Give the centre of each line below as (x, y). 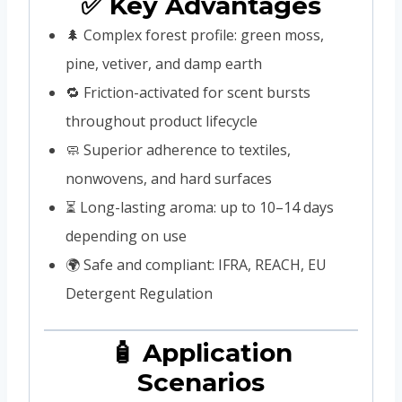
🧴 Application (201, 352)
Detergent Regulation (139, 293)
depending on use (126, 236)
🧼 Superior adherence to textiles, (178, 149)
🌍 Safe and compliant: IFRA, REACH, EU (196, 264)
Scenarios (201, 382)
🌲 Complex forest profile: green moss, (195, 35)
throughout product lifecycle (162, 121)
